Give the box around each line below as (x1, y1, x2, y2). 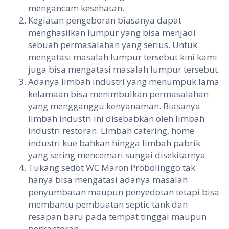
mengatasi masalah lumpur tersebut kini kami (28, 51, 217, 63)
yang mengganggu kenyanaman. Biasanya (28, 100, 200, 112)
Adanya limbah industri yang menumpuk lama (28, 76, 219, 88)
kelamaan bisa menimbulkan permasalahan (28, 88, 209, 100)
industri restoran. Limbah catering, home (28, 125, 194, 137)
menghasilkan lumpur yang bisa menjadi (28, 27, 196, 39)
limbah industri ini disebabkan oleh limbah (28, 112, 204, 125)
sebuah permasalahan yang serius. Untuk (28, 39, 197, 51)
